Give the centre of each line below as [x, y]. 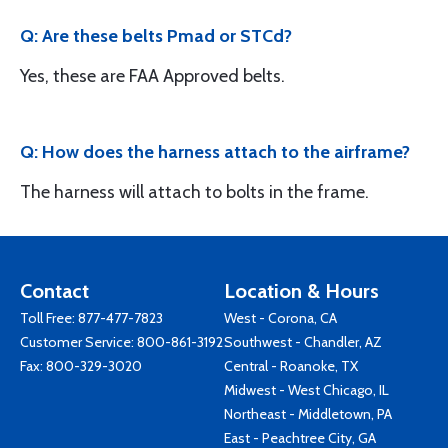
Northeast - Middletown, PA [308, 414]
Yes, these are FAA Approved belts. [152, 76]
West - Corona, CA [280, 318]
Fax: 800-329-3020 [81, 366]
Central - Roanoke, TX [291, 366]
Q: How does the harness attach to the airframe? [215, 152]
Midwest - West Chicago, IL [306, 390]
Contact [54, 291]
